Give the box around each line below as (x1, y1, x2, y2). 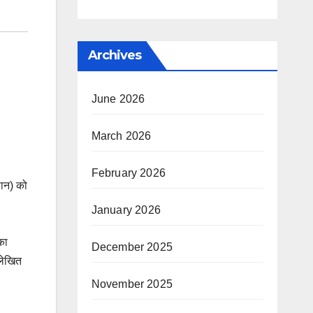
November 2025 (91, 278, 173, 290)
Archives (87, 48, 142, 63)
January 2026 (91, 204, 161, 216)
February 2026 (91, 167, 166, 179)
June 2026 (91, 93, 145, 105)
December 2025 (91, 241, 173, 253)
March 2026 (91, 130, 152, 142)
